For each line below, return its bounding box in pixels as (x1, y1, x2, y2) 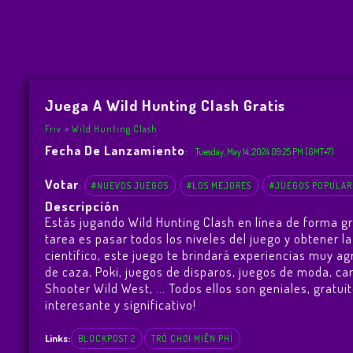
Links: (44, 332, 70, 345)
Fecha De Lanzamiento (44, 142, 185, 159)
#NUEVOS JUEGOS (91, 180, 169, 192)
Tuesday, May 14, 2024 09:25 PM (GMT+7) (195, 146, 334, 158)
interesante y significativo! (44, 296, 196, 314)
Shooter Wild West (44, 280, 150, 297)
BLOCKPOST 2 (77, 333, 136, 345)
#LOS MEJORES (186, 180, 251, 192)
